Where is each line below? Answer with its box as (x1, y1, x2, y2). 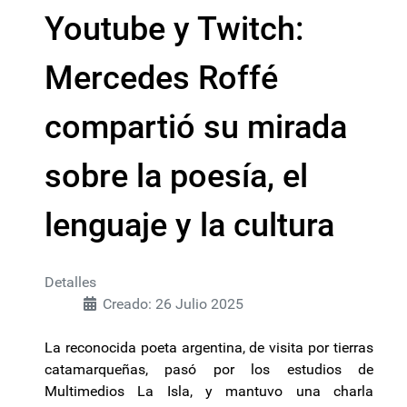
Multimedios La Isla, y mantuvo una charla (45, 382, 373, 400)
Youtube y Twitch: (45, 10, 304, 48)
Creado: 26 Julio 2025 (103, 295, 243, 313)
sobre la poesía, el (45, 157, 308, 195)
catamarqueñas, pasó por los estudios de (45, 361, 373, 378)
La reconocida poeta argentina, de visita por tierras (45, 339, 373, 356)
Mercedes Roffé (45, 59, 278, 97)
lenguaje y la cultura (45, 206, 334, 244)
